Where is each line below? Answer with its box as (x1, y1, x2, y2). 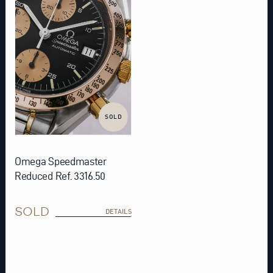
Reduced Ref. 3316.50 (14, 169, 105, 182)
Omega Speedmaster (14, 155, 107, 167)
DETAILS (105, 207, 132, 216)
